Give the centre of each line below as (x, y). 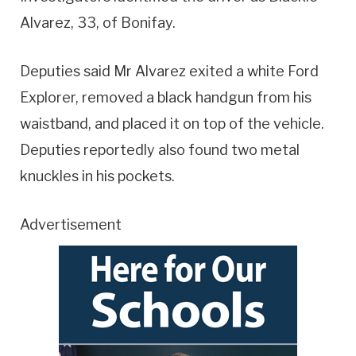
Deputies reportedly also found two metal (160, 149)
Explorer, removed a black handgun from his (166, 97)
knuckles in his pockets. (97, 176)
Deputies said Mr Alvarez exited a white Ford (169, 71)
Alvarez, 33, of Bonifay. (98, 23)
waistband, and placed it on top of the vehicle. (172, 123)
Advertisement (71, 224)
